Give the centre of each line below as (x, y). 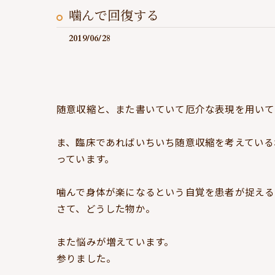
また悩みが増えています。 (115, 241)
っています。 (86, 158)
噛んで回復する (114, 16)
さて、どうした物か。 (106, 208)
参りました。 (87, 258)
